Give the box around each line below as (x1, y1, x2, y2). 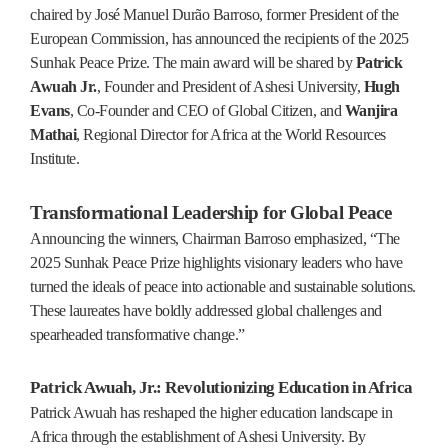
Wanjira (344, 101, 397, 119)
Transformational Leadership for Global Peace (30, 201, 391, 223)
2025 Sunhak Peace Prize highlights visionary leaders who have (30, 253, 403, 271)
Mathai (30, 125, 76, 143)
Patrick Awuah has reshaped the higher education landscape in (30, 403, 392, 421)
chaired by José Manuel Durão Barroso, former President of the (30, 5, 399, 23)
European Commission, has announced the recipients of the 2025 (30, 29, 409, 47)
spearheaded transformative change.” (30, 325, 245, 343)
